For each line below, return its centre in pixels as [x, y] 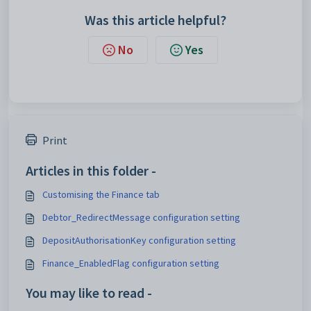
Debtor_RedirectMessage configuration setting [141, 217]
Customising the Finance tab [101, 194]
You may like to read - [89, 293]
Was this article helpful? [155, 20]
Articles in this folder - [91, 170]
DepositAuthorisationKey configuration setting [139, 240]
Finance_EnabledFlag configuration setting [131, 263]
